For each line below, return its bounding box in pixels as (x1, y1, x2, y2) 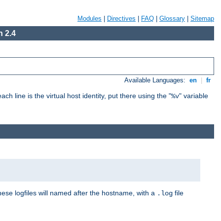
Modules (77, 15, 102, 22)
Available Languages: (124, 76, 188, 84)
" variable (179, 92, 208, 100)
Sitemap (190, 15, 214, 22)
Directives (107, 15, 136, 22)
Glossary (159, 15, 185, 22)
